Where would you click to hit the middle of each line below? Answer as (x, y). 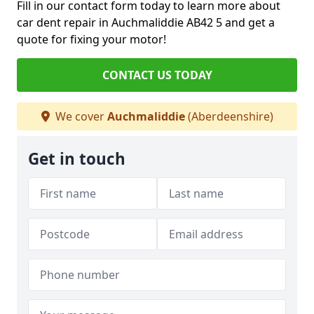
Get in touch (77, 159)
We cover (80, 117)
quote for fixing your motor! (91, 40)
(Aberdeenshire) (229, 117)
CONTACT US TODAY (157, 75)
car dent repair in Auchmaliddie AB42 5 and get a (146, 23)
